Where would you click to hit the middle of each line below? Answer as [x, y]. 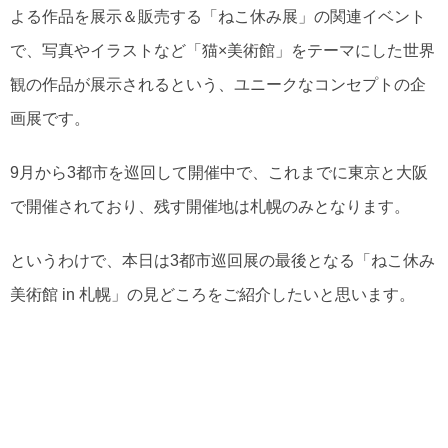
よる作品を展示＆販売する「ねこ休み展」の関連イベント [218, 16]
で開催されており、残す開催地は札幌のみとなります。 [210, 206]
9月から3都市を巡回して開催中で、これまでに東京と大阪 [219, 172]
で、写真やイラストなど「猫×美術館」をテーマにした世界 [222, 50]
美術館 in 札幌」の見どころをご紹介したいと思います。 [212, 294]
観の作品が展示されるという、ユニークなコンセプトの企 [218, 84]
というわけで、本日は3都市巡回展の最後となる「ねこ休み [222, 260]
